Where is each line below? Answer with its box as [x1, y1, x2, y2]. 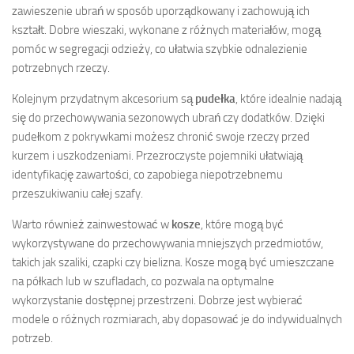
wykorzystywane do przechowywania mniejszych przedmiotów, [12, 235, 323, 250]
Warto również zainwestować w [12, 217, 171, 232]
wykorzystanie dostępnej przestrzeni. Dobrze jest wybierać [12, 292, 303, 307]
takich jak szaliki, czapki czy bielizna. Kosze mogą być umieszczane [12, 254, 334, 269]
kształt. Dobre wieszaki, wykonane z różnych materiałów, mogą [12, 22, 321, 37]
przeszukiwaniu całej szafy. [12, 186, 143, 201]
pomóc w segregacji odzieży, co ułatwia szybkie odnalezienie [12, 41, 307, 56]
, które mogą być [201, 217, 284, 232]
